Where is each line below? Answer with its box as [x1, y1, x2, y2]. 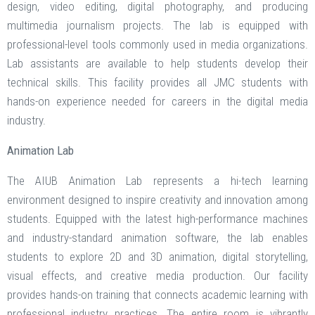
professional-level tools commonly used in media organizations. [7, 37, 308, 52]
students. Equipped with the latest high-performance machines [7, 212, 308, 226]
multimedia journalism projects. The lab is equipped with [7, 18, 308, 33]
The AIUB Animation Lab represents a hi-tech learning [7, 174, 308, 188]
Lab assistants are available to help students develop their [7, 56, 308, 71]
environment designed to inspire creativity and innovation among [7, 193, 308, 207]
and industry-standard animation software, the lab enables [7, 231, 308, 245]
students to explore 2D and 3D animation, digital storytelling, [7, 250, 308, 264]
